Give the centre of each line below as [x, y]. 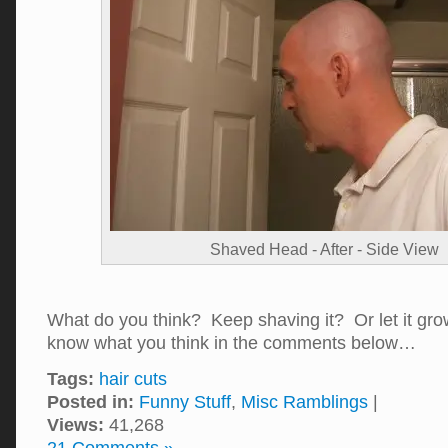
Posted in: [90, 402]
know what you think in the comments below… [231, 343]
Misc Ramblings [304, 402]
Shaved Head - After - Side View [324, 249]
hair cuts [133, 379]
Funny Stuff [185, 402]
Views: [75, 425]
